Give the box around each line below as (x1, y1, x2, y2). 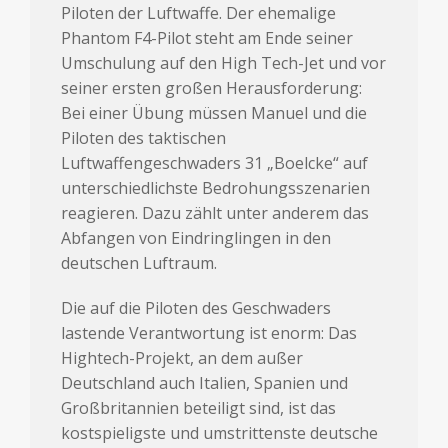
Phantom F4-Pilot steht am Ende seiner (61, 26, 354, 49)
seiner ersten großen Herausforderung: (61, 76, 363, 99)
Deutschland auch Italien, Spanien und (61, 371, 349, 394)
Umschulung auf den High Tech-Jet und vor (61, 51, 387, 74)
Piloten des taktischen (61, 126, 227, 149)
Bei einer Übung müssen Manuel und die (61, 101, 368, 124)
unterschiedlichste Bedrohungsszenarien (61, 176, 371, 199)
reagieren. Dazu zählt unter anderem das (61, 201, 370, 224)
